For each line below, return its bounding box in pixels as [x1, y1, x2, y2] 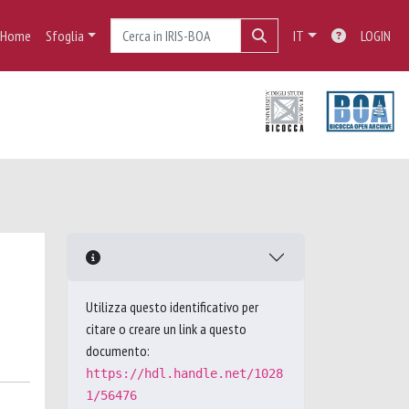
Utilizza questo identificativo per [86, 298, 258, 316]
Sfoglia [45, 26, 84, 45]
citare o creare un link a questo [86, 320, 246, 338]
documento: [86, 341, 150, 360]
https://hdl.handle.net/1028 [86, 366, 283, 381]
